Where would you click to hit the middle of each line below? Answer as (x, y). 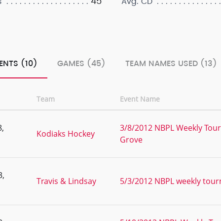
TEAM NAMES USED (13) (171, 64)
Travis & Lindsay (66, 181)
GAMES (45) (81, 64)
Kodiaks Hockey (66, 134)
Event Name (140, 99)
